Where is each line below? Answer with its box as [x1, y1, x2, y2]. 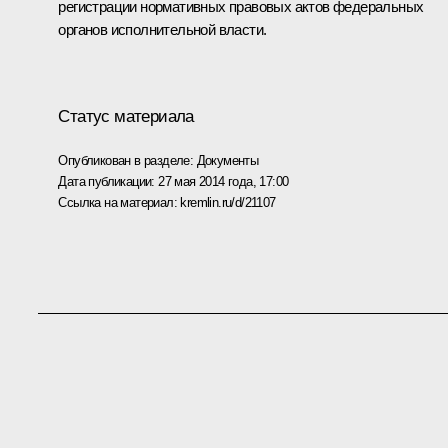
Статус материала [58, 106, 194, 126]
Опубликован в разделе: [58, 152, 197, 168]
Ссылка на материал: [58, 194, 181, 210]
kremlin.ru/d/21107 [180, 194, 276, 210]
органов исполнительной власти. [58, 20, 267, 38]
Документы [196, 152, 259, 168]
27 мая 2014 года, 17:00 [158, 173, 289, 189]
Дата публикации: [58, 173, 159, 189]
